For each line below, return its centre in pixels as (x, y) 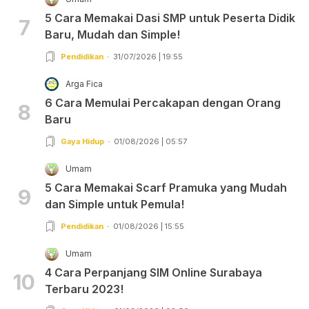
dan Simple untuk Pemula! (114, 204)
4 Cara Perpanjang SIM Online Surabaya (153, 272)
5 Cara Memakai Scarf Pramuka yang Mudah (166, 187)
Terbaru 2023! (84, 289)
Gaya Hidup (82, 141)
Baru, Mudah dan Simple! (112, 34)
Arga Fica (84, 83)
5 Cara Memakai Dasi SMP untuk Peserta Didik (170, 18)
